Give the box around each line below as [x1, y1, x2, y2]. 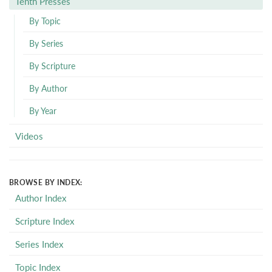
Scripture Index [15, 214, 74, 227]
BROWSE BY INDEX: [9, 177, 83, 188]
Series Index [15, 237, 63, 250]
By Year [29, 104, 56, 117]
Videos [15, 129, 43, 142]
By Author [29, 82, 67, 94]
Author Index [15, 191, 66, 204]
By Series [29, 37, 63, 49]
